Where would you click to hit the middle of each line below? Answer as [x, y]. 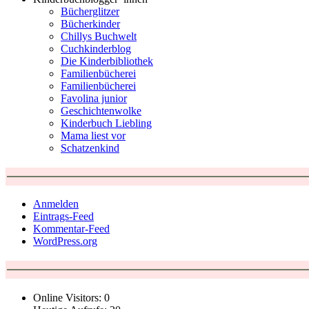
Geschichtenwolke [101, 110]
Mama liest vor [93, 135]
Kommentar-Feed [71, 229]
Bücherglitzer [90, 11]
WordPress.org [65, 241]
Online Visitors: [69, 297]
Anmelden [56, 204]
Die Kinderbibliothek [107, 61]
